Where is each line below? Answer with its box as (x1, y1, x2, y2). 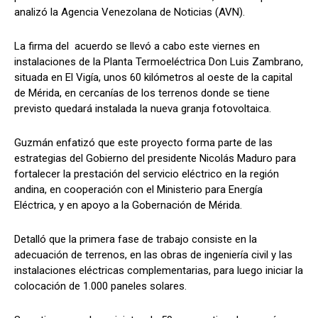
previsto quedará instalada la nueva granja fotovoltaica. (14, 102, 271, 116)
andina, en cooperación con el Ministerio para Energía (14, 183, 263, 197)
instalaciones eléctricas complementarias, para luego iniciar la (14, 264, 303, 278)
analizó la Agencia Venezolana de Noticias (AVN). (14, 6, 245, 19)
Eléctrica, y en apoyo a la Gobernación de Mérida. (14, 199, 242, 212)
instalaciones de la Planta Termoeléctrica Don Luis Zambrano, (14, 55, 303, 69)
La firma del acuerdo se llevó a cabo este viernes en (14, 40, 260, 53)
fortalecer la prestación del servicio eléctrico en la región (14, 168, 279, 181)
